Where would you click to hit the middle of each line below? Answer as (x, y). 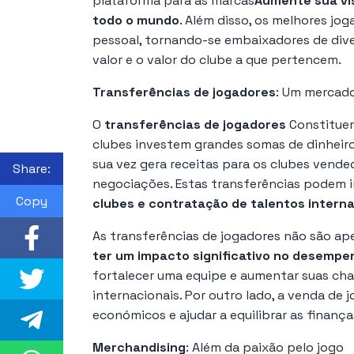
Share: (32, 168)
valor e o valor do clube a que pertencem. (217, 59)
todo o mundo (136, 20)
